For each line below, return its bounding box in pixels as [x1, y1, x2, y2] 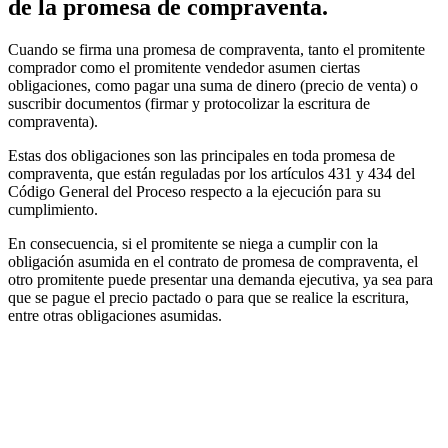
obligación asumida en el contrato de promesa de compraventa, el [8, 252, 418, 270]
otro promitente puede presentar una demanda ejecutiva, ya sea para [8, 270, 433, 288]
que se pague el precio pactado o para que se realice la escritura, [8, 288, 409, 306]
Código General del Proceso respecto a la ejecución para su [8, 182, 381, 200]
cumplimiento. [8, 200, 98, 218]
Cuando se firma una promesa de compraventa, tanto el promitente [8, 40, 425, 58]
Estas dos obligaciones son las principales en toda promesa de [8, 146, 395, 164]
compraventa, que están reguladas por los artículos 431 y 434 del [8, 164, 415, 182]
